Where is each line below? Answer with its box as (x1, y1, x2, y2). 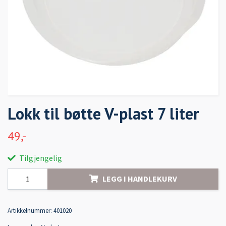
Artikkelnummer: (8, 206, 52, 214)
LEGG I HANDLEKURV (102, 174, 177, 184)
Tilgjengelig (18, 152, 62, 163)
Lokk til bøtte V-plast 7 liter (8, 102, 199, 124)
